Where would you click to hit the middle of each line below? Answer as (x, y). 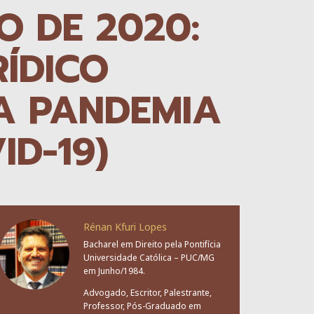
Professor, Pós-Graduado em (142, 306)
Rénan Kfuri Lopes (125, 227)
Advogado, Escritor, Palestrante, (148, 293)
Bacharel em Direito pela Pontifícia (152, 244)
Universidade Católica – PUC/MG (149, 258)
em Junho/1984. (114, 271)
